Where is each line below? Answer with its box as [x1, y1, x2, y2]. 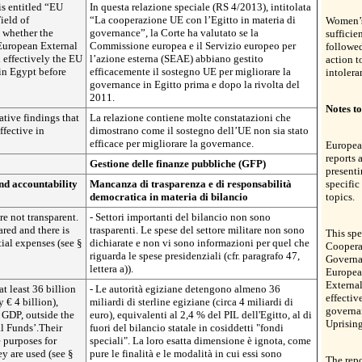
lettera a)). [90, 263, 133, 275]
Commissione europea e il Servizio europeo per [90, 40, 296, 52]
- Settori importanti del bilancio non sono [90, 211, 271, 223]
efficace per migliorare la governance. [90, 137, 254, 149]
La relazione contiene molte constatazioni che [90, 112, 291, 124]
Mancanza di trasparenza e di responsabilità [90, 178, 292, 190]
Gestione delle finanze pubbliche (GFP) [90, 158, 266, 170]
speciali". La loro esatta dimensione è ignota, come [90, 335, 311, 347]
